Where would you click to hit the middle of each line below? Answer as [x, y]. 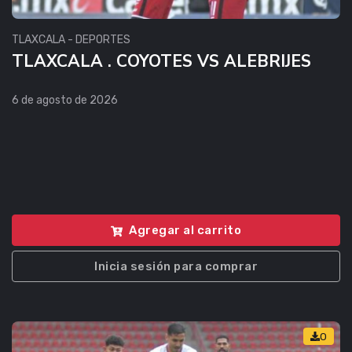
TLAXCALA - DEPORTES [71, 40]
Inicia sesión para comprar [176, 266]
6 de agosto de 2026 [65, 101]
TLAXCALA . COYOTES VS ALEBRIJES [161, 62]
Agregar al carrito [185, 230]
